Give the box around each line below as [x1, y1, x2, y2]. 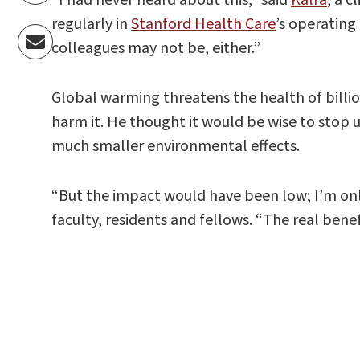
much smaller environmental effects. [51, 134, 300, 157]
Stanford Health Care [131, 12, 276, 35]
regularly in [51, 12, 131, 35]
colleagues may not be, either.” [51, 36, 260, 59]
